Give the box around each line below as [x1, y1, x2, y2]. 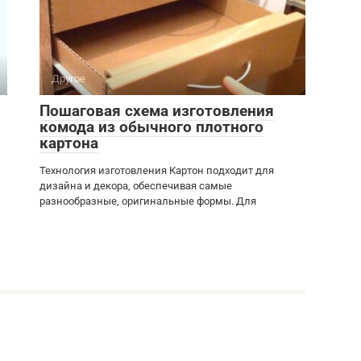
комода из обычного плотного [39, 117, 263, 136]
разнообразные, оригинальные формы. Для [39, 194, 256, 207]
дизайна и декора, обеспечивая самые [39, 179, 232, 192]
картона [39, 133, 98, 152]
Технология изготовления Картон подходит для [39, 164, 274, 176]
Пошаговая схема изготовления [39, 101, 274, 120]
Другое [52, 72, 85, 85]
